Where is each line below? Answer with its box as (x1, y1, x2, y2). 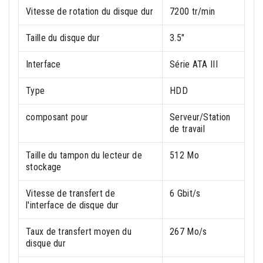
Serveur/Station (170, 112, 231, 123)
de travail (170, 123, 205, 134)
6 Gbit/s (170, 188, 201, 199)
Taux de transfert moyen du (26, 226, 131, 237)
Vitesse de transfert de (26, 188, 115, 199)
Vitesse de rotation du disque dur (26, 6, 153, 17)
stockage (26, 161, 62, 173)
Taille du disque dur (26, 32, 100, 43)
